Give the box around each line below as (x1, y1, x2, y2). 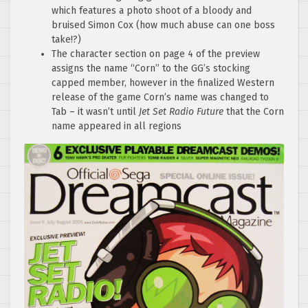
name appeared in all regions (52, 120, 181, 133)
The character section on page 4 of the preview (52, 48, 260, 60)
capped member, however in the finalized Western (52, 77, 274, 89)
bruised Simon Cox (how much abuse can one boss (52, 19, 275, 32)
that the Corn (223, 106, 284, 118)
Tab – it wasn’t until (52, 106, 139, 118)
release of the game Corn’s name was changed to (52, 91, 269, 104)
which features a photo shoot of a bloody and (52, 5, 252, 17)
